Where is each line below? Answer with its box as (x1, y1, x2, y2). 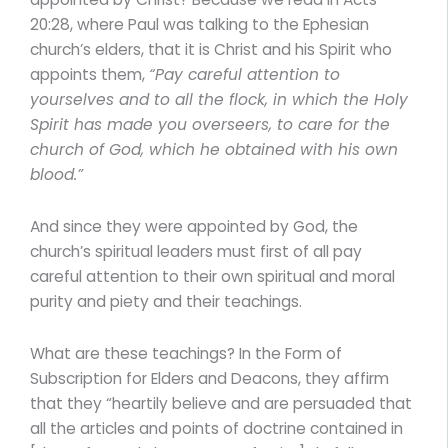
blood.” (30, 163, 83, 185)
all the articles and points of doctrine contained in (30, 417, 403, 439)
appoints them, (30, 63, 149, 85)
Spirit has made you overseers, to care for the (30, 113, 390, 135)
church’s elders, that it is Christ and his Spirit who (30, 38, 392, 60)
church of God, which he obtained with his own (30, 138, 398, 160)
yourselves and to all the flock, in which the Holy (30, 88, 408, 110)
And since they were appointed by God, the (30, 215, 358, 237)
